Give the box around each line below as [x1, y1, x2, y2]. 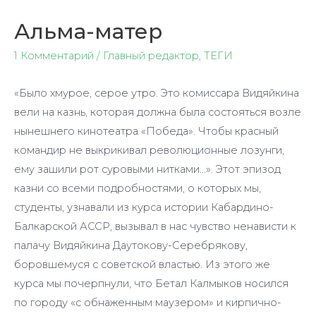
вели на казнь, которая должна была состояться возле [14, 106, 301, 119]
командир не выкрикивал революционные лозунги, [14, 144, 284, 157]
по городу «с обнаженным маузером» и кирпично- [14, 296, 281, 310]
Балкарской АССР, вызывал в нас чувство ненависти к [14, 220, 296, 233]
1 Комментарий [14, 49, 94, 62]
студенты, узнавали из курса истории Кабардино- [14, 201, 274, 214]
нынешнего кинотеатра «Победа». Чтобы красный [14, 125, 279, 138]
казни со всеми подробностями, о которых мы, [14, 182, 261, 195]
